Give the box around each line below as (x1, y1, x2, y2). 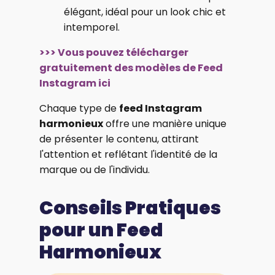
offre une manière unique (103, 117, 227, 131)
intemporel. (64, 20, 120, 35)
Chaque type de (39, 101, 119, 116)
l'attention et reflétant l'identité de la (39, 147, 217, 162)
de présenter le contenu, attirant (39, 132, 199, 147)
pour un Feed (39, 217, 163, 244)
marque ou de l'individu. (39, 163, 150, 177)
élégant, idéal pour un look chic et (64, 5, 226, 20)
